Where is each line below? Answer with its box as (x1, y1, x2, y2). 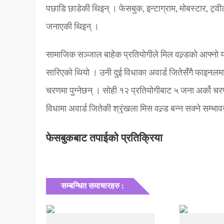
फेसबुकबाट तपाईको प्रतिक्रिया (46, 129, 162, 147)
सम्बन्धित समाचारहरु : (61, 179, 123, 192)
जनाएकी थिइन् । (46, 19, 99, 34)
